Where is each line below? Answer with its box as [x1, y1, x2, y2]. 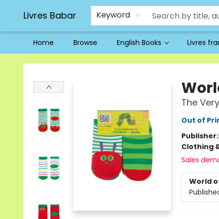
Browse [73, 38, 97, 47]
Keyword [96, 9, 130, 21]
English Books [117, 38, 161, 47]
